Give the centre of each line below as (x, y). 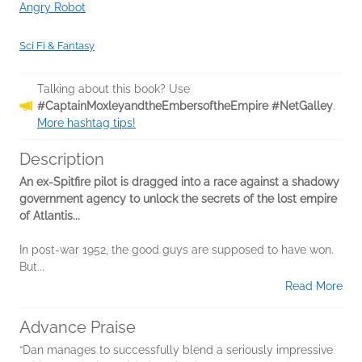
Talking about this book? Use (114, 89)
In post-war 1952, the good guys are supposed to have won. (177, 250)
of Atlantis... (50, 216)
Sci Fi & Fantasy (57, 46)
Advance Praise (78, 328)
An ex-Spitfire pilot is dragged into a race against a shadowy (179, 182)
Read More (314, 286)
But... (32, 267)
